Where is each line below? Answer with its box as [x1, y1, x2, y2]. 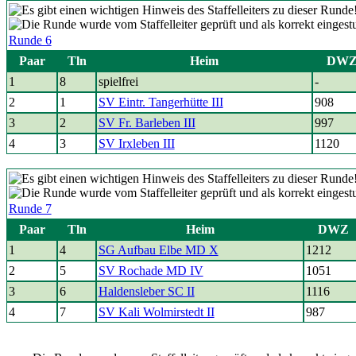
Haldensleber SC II [98, 284, 195, 298]
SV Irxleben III [98, 137, 175, 150]
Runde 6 [8, 33, 52, 47]
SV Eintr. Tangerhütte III [98, 95, 223, 109]
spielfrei [98, 75, 138, 88]
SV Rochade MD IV [98, 264, 203, 277]
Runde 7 [8, 202, 52, 215]
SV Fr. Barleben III [98, 116, 195, 130]
